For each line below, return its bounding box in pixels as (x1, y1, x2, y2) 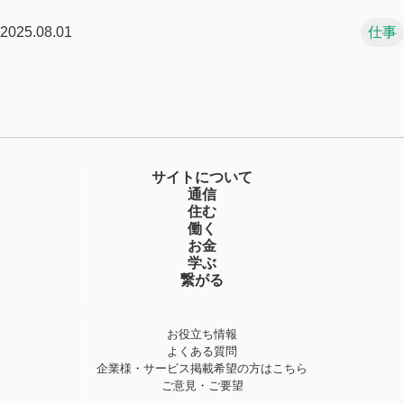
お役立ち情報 (167, 327, 237, 342)
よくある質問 (167, 344, 237, 359)
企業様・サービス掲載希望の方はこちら (96, 362, 308, 376)
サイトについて (151, 170, 252, 186)
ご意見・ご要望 (161, 379, 243, 393)
